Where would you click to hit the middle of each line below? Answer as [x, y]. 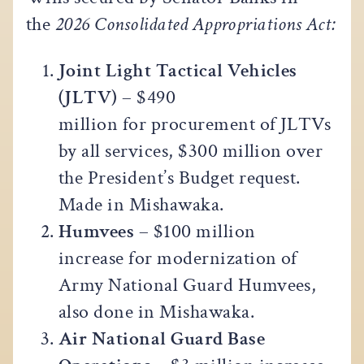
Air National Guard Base [162, 338]
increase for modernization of [178, 258]
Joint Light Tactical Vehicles [178, 70]
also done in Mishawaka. [157, 311]
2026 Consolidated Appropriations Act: [193, 24]
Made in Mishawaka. [141, 204]
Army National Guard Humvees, [188, 284]
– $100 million [197, 231]
